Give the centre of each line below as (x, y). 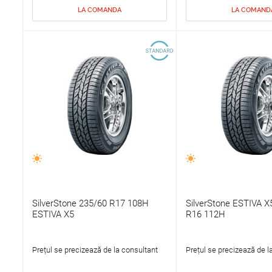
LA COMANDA (99, 10)
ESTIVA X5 (53, 215)
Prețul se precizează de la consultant (95, 250)
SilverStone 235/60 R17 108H (90, 204)
